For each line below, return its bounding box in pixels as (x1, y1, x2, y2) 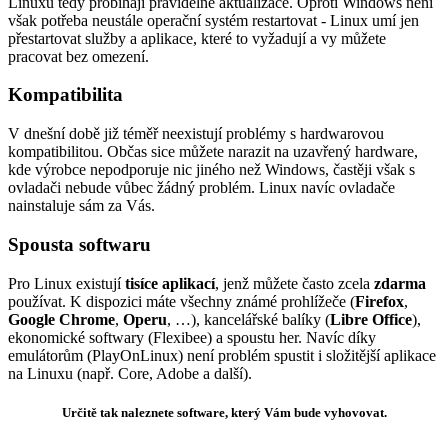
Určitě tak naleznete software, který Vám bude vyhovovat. (61, 404, 387, 420)
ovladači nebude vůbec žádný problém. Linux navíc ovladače (8, 179, 395, 197)
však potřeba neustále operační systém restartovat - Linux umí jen (8, 11, 419, 29)
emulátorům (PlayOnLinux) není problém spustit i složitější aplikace (8, 346, 436, 364)
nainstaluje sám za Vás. (8, 197, 155, 215)
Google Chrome (8, 310, 115, 328)
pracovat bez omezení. (8, 47, 149, 65)
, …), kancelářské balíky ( (167, 310, 330, 328)
